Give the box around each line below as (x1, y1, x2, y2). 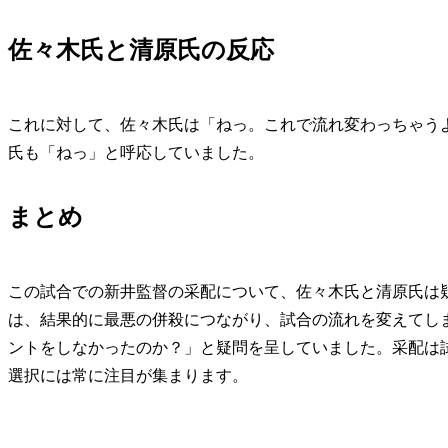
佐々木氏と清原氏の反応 (8, 37, 274, 64)
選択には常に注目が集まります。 (8, 366, 248, 384)
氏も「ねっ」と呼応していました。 (8, 144, 264, 162)
